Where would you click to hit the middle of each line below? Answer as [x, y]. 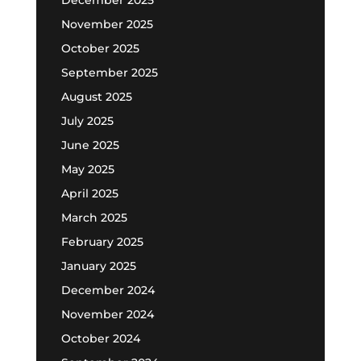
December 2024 [108, 290]
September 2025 [109, 72]
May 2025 [87, 169]
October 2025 [100, 48]
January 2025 [98, 266]
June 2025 [90, 145]
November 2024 [107, 314]
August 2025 [96, 96]
